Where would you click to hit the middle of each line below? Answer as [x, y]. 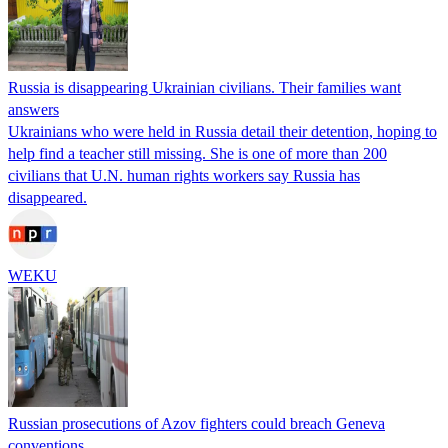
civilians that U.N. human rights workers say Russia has [184, 175]
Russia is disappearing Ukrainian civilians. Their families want [204, 87]
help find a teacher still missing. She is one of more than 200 [197, 153]
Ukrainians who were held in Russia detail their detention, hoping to [222, 131]
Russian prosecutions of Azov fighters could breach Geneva [196, 423]
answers [33, 109]
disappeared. [47, 197]
